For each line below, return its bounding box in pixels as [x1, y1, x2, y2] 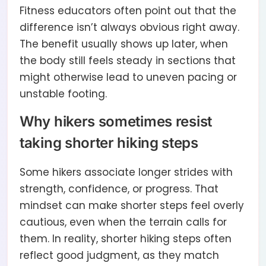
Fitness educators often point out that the [20, 4, 236, 18]
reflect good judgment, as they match [20, 248, 219, 263]
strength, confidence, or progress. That [20, 182, 218, 197]
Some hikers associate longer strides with [20, 165, 233, 180]
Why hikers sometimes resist [20, 113, 212, 131]
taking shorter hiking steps [20, 134, 198, 152]
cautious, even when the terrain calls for [20, 215, 227, 230]
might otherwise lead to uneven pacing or [20, 70, 237, 85]
